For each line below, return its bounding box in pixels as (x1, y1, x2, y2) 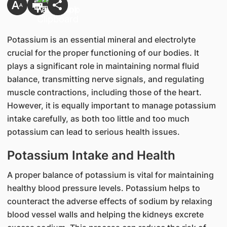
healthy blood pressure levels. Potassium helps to (7, 183, 200, 193)
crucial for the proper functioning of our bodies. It (7, 48, 199, 58)
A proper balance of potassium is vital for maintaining (7, 170, 214, 180)
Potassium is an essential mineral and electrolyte (7, 34, 196, 45)
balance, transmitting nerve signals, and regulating (7, 74, 204, 84)
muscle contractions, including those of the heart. (7, 87, 202, 97)
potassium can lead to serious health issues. (7, 127, 180, 137)
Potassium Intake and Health (7, 148, 175, 163)
